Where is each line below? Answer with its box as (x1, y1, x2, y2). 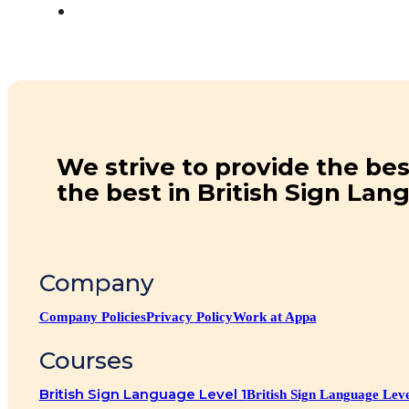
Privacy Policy (145, 309, 233, 325)
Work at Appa (232, 309, 317, 325)
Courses (38, 346, 133, 376)
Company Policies (38, 309, 146, 325)
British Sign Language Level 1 (38, 386, 246, 404)
